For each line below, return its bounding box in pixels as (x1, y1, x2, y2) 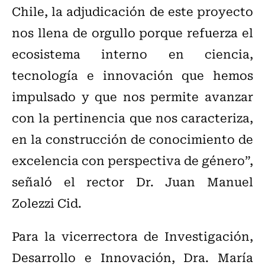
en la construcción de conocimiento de (12, 130, 253, 148)
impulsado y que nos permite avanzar (12, 87, 253, 106)
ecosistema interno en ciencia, (12, 44, 253, 63)
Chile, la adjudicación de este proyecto (12, 2, 253, 21)
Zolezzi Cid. (12, 193, 82, 212)
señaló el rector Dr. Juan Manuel (12, 172, 253, 191)
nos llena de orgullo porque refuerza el (12, 23, 253, 42)
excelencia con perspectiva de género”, (12, 151, 253, 170)
